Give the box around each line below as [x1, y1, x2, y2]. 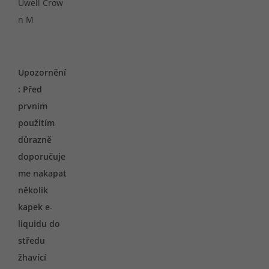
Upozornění [18, 67, 66, 78]
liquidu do [18, 218, 60, 229]
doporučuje [18, 151, 65, 162]
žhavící [18, 252, 46, 263]
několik [18, 184, 48, 196]
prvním [18, 100, 47, 112]
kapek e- [18, 201, 53, 213]
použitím [18, 117, 55, 128]
